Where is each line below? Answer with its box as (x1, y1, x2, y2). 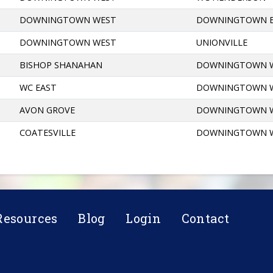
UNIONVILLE (196, 36, 248, 48)
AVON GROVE (19, 104, 76, 116)
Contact (181, 210, 230, 226)
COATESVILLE (19, 126, 76, 138)
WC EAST (19, 81, 57, 93)
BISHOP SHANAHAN (19, 58, 103, 71)
